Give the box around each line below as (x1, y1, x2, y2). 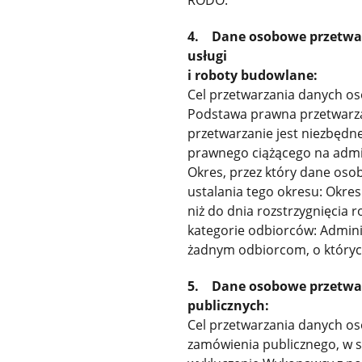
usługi (187, 47, 228, 65)
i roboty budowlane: (187, 66, 318, 85)
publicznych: (187, 297, 270, 315)
